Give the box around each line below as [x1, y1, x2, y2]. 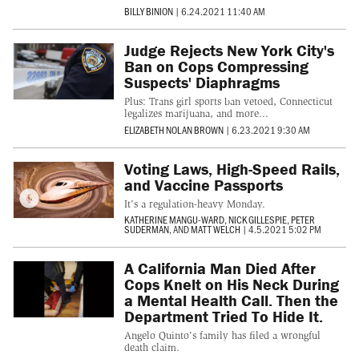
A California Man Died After [123, 258, 316, 279]
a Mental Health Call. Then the [123, 290, 338, 311]
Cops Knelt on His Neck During [123, 274, 339, 295]
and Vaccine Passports [123, 174, 283, 195]
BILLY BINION [123, 5, 173, 18]
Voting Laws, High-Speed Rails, [123, 158, 340, 179]
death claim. [123, 341, 179, 354]
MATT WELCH [190, 223, 240, 236]
